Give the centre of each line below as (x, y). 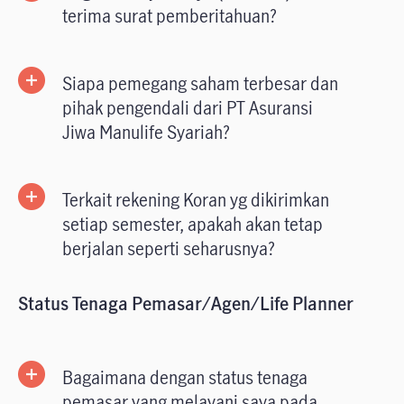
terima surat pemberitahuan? (170, 16)
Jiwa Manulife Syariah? (146, 133)
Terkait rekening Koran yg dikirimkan (196, 200)
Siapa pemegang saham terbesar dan (200, 84)
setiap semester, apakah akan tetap (193, 225)
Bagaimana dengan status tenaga (185, 378)
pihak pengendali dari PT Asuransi (188, 108)
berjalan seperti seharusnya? (169, 249)
